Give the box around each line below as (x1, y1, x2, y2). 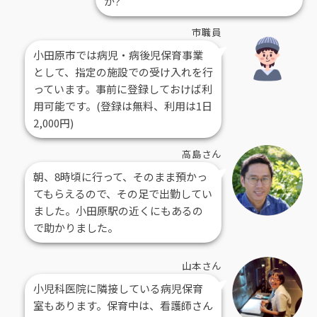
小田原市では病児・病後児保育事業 (33, 47, 203, 62)
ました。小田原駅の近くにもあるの (33, 202, 203, 218)
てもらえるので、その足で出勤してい (33, 185, 212, 201)
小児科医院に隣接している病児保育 (33, 280, 203, 296)
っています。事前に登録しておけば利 (33, 81, 212, 96)
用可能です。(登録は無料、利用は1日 (33, 98, 212, 113)
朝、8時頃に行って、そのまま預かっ (33, 168, 207, 184)
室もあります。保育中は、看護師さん (33, 297, 213, 313)
